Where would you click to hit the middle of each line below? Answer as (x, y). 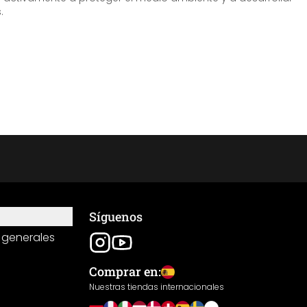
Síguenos (116, 217)
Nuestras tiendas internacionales (157, 287)
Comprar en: (125, 271)
